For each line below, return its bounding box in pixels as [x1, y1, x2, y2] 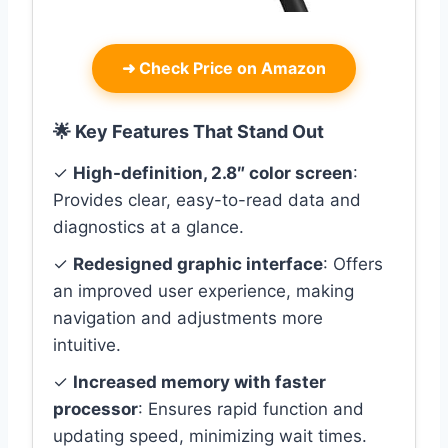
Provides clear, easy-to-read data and [53, 190, 361, 211]
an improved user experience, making [53, 281, 354, 302]
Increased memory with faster [73, 372, 326, 393]
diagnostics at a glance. [53, 217, 244, 238]
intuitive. [53, 335, 121, 356]
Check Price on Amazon [135, 58, 326, 79]
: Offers [323, 254, 383, 275]
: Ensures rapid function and [138, 399, 364, 420]
